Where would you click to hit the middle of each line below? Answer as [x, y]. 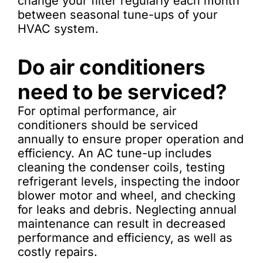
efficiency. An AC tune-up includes [115, 153]
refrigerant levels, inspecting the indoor [129, 181]
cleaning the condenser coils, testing [121, 167]
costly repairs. [58, 252]
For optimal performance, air [97, 111]
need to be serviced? [122, 92]
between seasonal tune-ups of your [118, 15]
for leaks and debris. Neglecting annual [127, 210]
